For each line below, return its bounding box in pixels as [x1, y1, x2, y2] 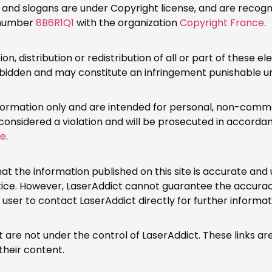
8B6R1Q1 [36, 16, 74, 30]
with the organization [74, 16, 180, 30]
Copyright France [180, 16, 264, 30]
